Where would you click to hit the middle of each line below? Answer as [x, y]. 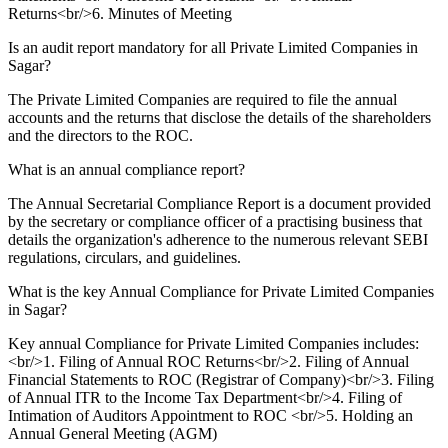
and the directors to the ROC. [100, 135]
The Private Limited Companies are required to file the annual [202, 99]
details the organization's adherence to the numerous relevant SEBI [218, 239]
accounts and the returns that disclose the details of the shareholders [219, 117]
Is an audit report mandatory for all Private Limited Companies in [213, 47]
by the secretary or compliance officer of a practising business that [215, 221]
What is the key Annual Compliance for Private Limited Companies [221, 291]
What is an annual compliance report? [126, 169]
